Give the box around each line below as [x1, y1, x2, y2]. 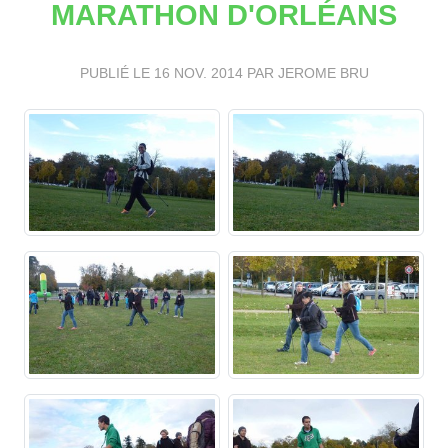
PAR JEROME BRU [242, 64, 369, 81]
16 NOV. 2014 [153, 64, 243, 81]
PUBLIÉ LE [79, 64, 154, 81]
